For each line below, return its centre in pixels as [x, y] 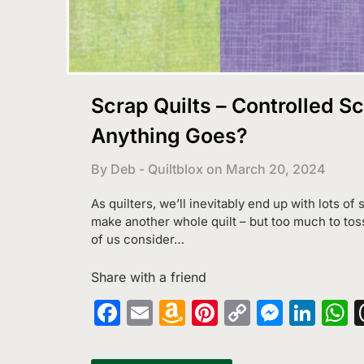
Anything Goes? [169, 136]
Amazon [236, 312]
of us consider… [138, 240]
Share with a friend [149, 277]
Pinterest [272, 312]
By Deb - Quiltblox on [157, 169]
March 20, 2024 [276, 169]
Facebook [181, 312]
